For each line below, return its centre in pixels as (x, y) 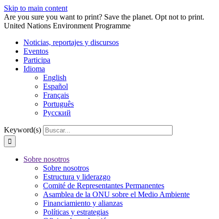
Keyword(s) (22, 130)
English (55, 77)
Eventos (36, 51)
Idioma (34, 69)
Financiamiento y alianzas (83, 203)
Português (58, 104)
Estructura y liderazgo (77, 177)
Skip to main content (36, 8)
